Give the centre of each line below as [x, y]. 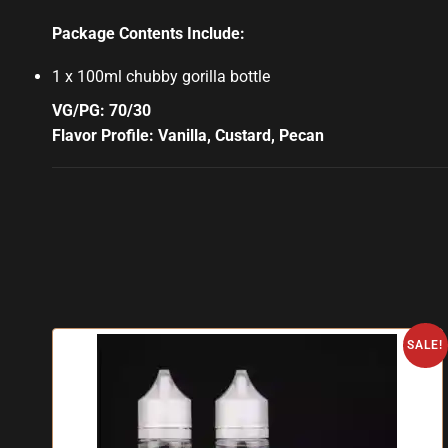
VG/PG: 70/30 [101, 110]
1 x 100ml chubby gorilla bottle [161, 76]
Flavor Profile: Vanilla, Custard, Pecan [188, 135]
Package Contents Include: [148, 33]
